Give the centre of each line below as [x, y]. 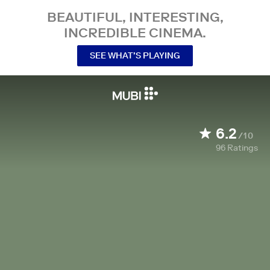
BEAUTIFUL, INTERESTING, [135, 17]
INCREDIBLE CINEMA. [135, 33]
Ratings [243, 148]
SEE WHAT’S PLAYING [135, 55]
